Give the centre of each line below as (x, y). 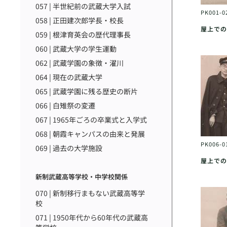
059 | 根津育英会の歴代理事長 (83, 34)
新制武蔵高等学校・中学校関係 (82, 177)
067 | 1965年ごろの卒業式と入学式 (91, 120)
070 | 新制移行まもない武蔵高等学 (90, 193)
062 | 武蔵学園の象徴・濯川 (80, 63)
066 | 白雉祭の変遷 (65, 105)
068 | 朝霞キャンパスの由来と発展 (90, 134)
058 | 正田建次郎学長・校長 (80, 20)
